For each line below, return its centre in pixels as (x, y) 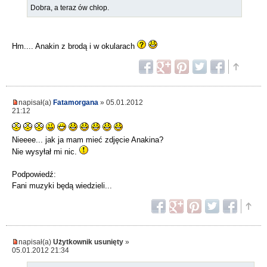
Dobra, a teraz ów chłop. (70, 7)
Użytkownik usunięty (88, 241)
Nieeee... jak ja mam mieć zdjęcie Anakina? (88, 139)
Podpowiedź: (34, 174)
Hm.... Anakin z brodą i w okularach (74, 46)
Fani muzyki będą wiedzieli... (62, 185)
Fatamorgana (76, 102)
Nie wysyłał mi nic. (46, 151)
